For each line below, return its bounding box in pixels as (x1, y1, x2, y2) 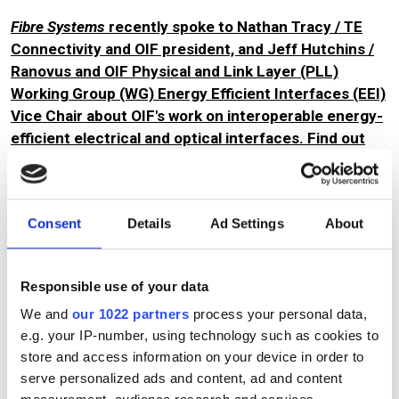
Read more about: (25, 261, 177, 287)
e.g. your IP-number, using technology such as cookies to (20, 328, 379, 344)
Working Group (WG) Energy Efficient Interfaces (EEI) (11, 84, 386, 102)
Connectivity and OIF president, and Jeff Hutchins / (11, 39, 374, 58)
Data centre (73, 315, 151, 334)
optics (25, 315, 67, 334)
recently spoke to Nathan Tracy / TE (105, 17, 362, 36)
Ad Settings (209, 215, 284, 231)
